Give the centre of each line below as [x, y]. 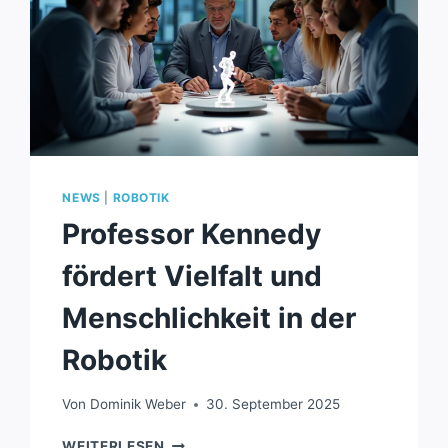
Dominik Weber [137, 404]
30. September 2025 [272, 404]
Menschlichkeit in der [209, 317]
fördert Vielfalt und [192, 275]
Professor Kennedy [192, 233]
